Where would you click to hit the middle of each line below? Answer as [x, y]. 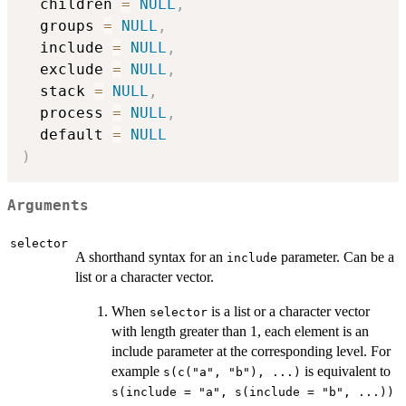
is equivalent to [346, 371]
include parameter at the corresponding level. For [251, 351]
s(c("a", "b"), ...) [232, 372]
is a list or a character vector [289, 311]
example [137, 371]
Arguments [48, 205]
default [67, 135]
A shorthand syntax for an [151, 256]
